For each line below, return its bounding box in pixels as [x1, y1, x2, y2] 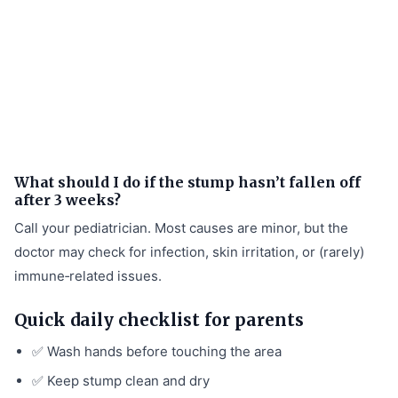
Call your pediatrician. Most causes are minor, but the [14, 219, 348, 236]
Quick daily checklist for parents [14, 308, 304, 330]
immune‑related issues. [14, 267, 162, 284]
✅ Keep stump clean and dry [32, 371, 210, 389]
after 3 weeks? [14, 190, 121, 209]
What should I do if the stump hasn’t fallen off [14, 172, 361, 191]
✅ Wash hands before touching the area [32, 342, 282, 360]
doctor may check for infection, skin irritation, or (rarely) [14, 243, 364, 260]
